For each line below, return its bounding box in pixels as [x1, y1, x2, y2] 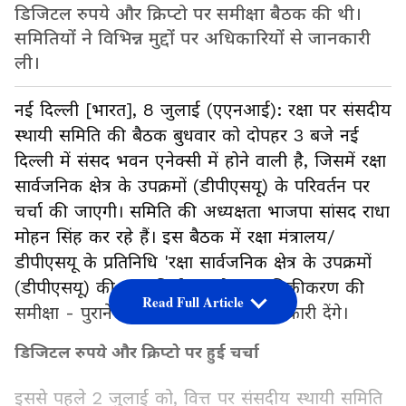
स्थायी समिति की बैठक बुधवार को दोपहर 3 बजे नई [14, 125, 359, 147]
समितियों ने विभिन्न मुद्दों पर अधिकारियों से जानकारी [14, 28, 371, 50]
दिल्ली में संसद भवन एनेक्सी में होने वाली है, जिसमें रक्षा [14, 150, 386, 172]
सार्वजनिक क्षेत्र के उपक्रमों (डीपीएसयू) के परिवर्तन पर [14, 176, 370, 198]
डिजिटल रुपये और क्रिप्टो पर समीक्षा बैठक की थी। [14, 4, 362, 25]
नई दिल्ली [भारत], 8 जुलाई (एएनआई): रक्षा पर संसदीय [14, 100, 391, 121]
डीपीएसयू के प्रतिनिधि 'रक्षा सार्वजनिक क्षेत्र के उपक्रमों [14, 252, 372, 274]
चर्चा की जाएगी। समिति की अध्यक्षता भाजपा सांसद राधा [14, 201, 390, 223]
